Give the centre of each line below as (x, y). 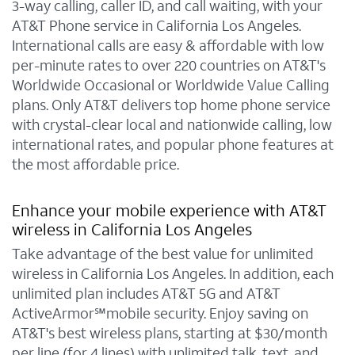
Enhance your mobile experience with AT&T (169, 212)
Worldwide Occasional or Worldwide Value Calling (171, 86)
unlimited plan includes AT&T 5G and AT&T (146, 294)
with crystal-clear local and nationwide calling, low (172, 125)
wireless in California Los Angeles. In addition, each (173, 274)
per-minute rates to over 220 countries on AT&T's (169, 66)
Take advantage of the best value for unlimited (163, 254)
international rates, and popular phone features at (173, 145)
